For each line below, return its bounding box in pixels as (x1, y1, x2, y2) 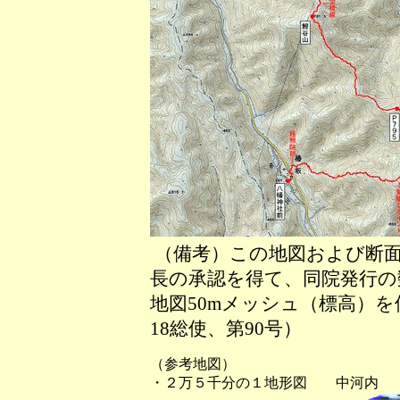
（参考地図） (149, 356, 236, 371)
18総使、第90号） (149, 319, 302, 338)
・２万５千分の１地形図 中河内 (149, 375, 379, 390)
